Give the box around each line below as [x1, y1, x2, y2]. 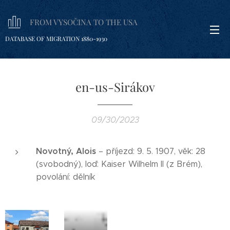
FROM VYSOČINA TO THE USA [30, 16, 138, 27]
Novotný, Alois [36, 146, 96, 157]
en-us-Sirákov [75, 79, 155, 95]
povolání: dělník [36, 172, 95, 182]
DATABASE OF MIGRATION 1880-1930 [5, 34, 107, 43]
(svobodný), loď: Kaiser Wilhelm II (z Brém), [36, 159, 202, 169]
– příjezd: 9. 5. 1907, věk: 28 [96, 146, 205, 156]
